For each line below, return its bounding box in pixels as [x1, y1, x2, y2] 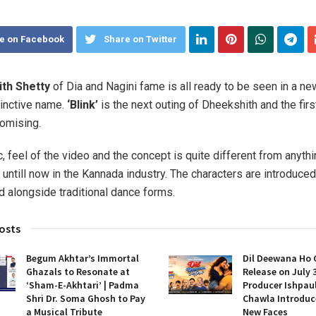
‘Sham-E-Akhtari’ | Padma [25, 278, 139, 291]
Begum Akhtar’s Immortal [25, 251, 139, 265]
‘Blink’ [66, 97, 98, 111]
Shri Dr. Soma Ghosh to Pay [25, 291, 145, 305]
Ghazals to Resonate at [25, 265, 130, 278]
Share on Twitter [103, 33, 177, 44]
